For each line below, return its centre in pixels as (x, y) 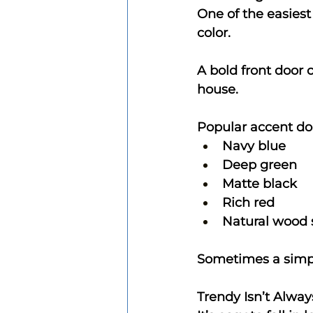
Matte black (260, 183)
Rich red (248, 202)
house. (218, 89)
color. (214, 32)
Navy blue (254, 146)
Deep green (260, 165)
